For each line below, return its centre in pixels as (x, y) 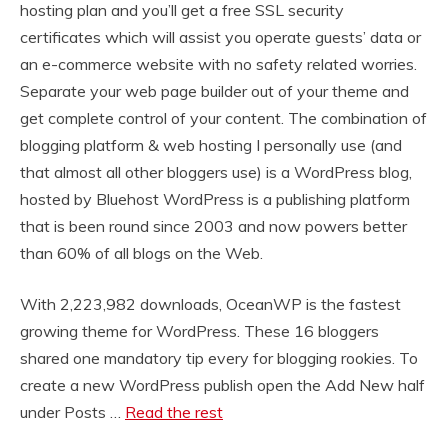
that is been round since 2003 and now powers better (213, 226)
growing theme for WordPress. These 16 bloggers (199, 331)
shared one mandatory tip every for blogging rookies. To (219, 358)
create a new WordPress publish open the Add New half (222, 385)
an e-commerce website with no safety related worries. (218, 64)
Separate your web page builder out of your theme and (214, 91)
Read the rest (174, 412)
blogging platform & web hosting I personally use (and (211, 145)
